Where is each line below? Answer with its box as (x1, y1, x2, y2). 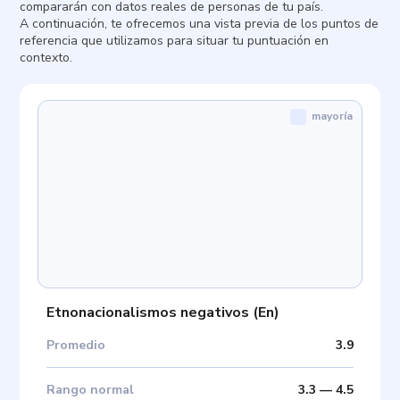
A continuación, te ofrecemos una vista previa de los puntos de (20, 15, 379, 32)
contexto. (20, 49, 73, 66)
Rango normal (46, 380, 135, 398)
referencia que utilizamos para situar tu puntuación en (20, 32, 329, 49)
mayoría (311, 109, 353, 123)
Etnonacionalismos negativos (46, 302, 250, 322)
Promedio (46, 336, 106, 354)
